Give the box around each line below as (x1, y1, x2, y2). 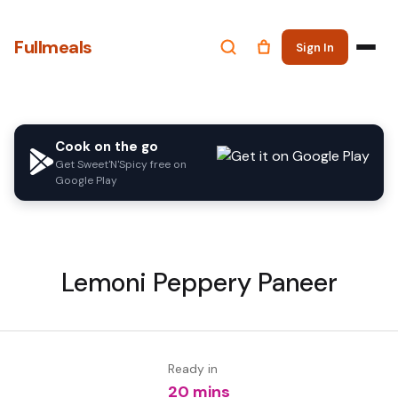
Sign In (296, 39, 334, 55)
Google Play (55, 173, 117, 187)
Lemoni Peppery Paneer (60, 267, 338, 299)
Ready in (168, 361, 218, 377)
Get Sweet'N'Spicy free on (55, 157, 187, 171)
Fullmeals (14, 36, 92, 59)
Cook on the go (55, 138, 158, 155)
